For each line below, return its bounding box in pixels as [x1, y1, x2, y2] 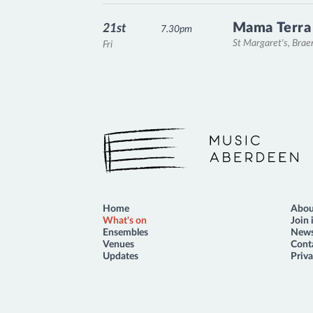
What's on [103, 215, 147, 226]
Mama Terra [233, 20, 312, 35]
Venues [103, 239, 134, 249]
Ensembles [103, 227, 148, 238]
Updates [103, 251, 138, 261]
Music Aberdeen [103, 146, 173, 156]
